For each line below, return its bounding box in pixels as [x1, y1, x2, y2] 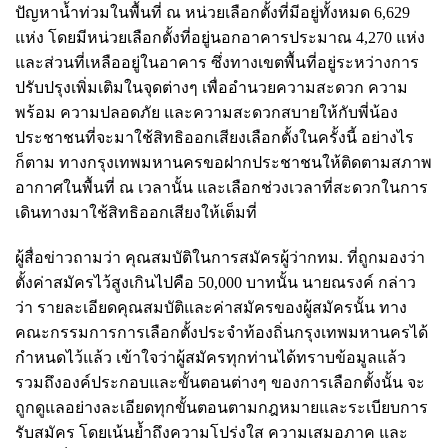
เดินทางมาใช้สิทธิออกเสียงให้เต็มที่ [15, 203, 257, 221]
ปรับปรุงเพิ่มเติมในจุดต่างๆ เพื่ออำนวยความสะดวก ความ [15, 78, 408, 96]
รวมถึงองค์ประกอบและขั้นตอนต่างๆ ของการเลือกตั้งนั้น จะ [15, 373, 425, 391]
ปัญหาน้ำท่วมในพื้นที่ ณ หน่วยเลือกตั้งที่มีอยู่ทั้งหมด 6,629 [15, 3, 410, 21]
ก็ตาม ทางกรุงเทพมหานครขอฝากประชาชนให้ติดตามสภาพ [15, 153, 432, 171]
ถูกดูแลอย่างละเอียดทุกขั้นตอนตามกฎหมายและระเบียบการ [15, 398, 428, 416]
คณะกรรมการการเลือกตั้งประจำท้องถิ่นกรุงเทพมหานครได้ [15, 323, 428, 341]
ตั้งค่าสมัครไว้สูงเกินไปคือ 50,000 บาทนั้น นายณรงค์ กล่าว [15, 273, 416, 291]
